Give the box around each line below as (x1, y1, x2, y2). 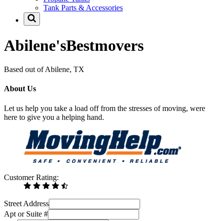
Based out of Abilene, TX (4, 65, 84, 74)
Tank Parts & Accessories (43, 3, 123, 12)
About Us (4, 84, 36, 93)
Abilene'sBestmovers (4, 36, 144, 54)
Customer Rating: (4, 173, 59, 182)
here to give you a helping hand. (4, 112, 104, 121)
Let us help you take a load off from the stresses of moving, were (4, 104, 205, 112)
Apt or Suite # (4, 209, 48, 218)
